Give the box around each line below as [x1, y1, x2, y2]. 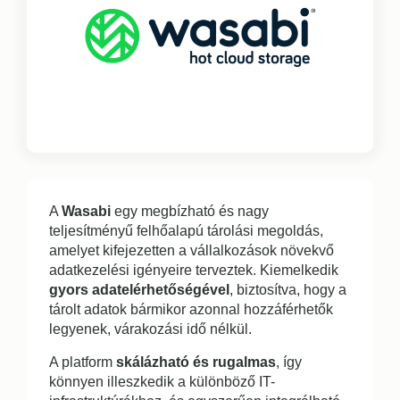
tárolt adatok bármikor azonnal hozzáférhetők [49, 301, 333, 317]
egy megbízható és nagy [111, 203, 269, 219]
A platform [49, 354, 116, 370]
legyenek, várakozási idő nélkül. [49, 321, 252, 337]
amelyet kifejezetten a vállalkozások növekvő [49, 242, 334, 258]
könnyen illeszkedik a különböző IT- [49, 373, 275, 389]
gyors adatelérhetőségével [49, 281, 229, 297]
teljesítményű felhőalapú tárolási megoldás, [49, 222, 323, 238]
